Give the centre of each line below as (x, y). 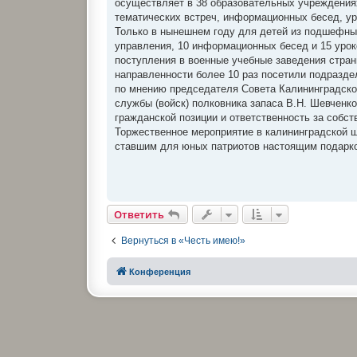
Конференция (160, 271)
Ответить (139, 214)
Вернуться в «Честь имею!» (184, 240)
